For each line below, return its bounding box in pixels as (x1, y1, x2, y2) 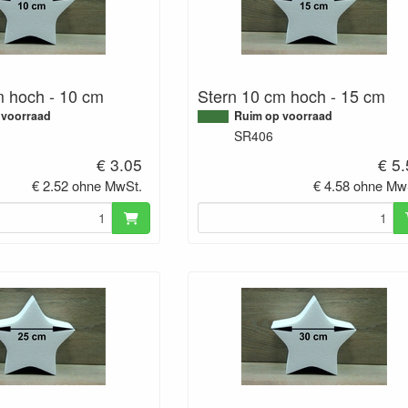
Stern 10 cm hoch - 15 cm (197, 83, 385, 107)
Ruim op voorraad (233, 107, 332, 124)
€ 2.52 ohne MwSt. (32, 175, 143, 195)
